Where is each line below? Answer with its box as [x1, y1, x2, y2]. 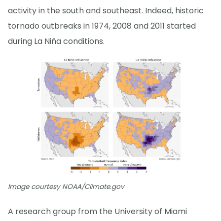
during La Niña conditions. [8, 36, 105, 47]
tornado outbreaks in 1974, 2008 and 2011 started [8, 20, 196, 32]
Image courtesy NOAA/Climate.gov [8, 182, 124, 191]
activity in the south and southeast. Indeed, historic [8, 5, 204, 17]
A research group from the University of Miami [8, 205, 187, 217]
